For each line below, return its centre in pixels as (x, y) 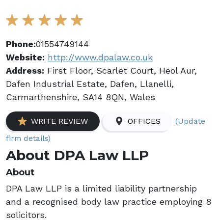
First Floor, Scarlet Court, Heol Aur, (121, 70)
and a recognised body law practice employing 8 (109, 202)
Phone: (21, 44)
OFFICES (144, 121)
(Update (190, 121)
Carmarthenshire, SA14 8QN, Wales (81, 97)
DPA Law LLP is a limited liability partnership (101, 188)
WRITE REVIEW (59, 121)
